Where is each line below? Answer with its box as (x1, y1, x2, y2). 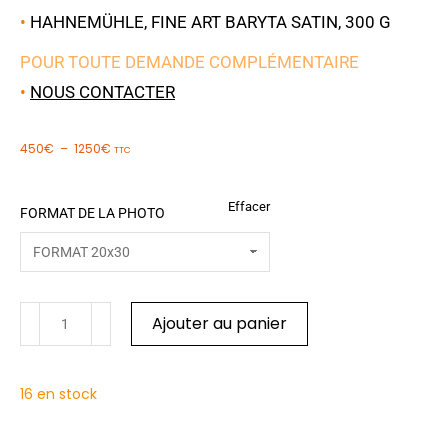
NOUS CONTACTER (30, 82, 175, 103)
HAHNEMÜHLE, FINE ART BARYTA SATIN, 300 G (26, 12, 391, 33)
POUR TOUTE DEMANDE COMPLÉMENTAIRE (20, 52, 359, 73)
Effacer (228, 199, 270, 215)
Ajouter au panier (151, 312, 287, 336)
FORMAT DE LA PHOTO (20, 205, 165, 222)
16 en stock (20, 384, 97, 405)
